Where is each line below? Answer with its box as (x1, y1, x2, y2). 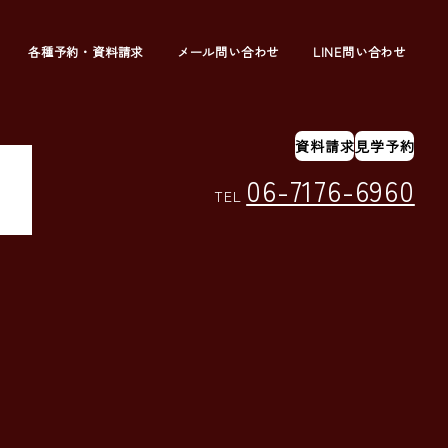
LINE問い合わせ (312, 42, 407, 61)
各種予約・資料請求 (28, 42, 144, 61)
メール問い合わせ (176, 42, 280, 61)
